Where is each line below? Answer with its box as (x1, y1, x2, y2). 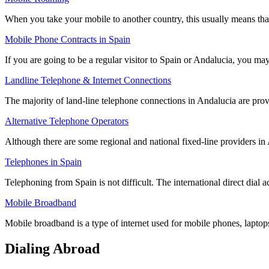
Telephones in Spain (5, 157, 82, 168)
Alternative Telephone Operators (5, 116, 128, 127)
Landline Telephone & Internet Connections (5, 75, 171, 86)
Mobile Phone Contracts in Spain (5, 34, 130, 45)
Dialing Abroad (5, 241, 100, 257)
